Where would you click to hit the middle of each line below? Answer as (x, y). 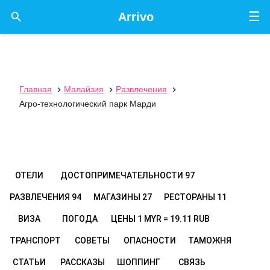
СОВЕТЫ (92, 240)
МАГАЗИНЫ (118, 197)
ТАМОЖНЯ (210, 240)
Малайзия (84, 89)
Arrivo (136, 17)
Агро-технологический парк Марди (88, 104)
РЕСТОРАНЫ (190, 197)
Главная (36, 89)
